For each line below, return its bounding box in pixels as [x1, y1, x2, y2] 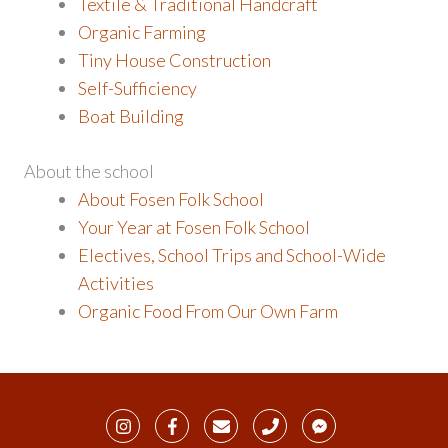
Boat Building [78, 105, 184, 128]
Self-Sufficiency [78, 77, 197, 100]
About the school [24, 160, 154, 183]
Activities [78, 272, 154, 295]
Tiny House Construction [78, 49, 271, 72]
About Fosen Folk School [78, 188, 264, 211]
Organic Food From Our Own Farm [78, 300, 338, 323]
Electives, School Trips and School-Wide [78, 244, 386, 267]
